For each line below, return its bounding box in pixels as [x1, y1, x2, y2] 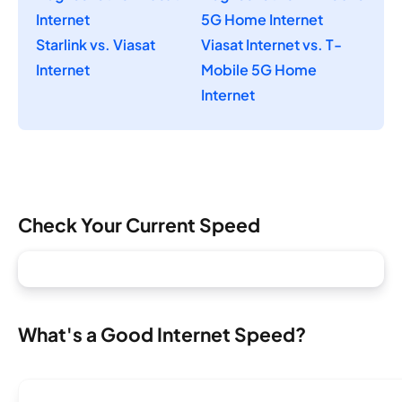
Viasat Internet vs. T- [201, 35, 342, 55]
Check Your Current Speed [18, 212, 260, 237]
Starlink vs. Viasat [36, 35, 155, 55]
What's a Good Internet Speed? [18, 321, 306, 346]
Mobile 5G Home [201, 60, 317, 80]
